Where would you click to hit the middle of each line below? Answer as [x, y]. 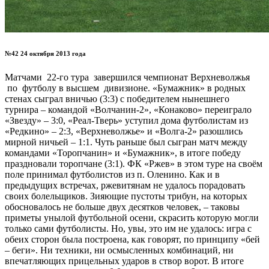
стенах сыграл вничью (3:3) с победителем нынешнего [117, 98]
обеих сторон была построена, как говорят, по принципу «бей [132, 239]
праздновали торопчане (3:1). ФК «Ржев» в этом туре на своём [134, 163]
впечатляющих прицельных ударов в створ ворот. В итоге [124, 261]
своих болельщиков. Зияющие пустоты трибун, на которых [126, 196]
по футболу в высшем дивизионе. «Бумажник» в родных [125, 88]
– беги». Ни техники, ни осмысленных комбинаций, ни [119, 250]
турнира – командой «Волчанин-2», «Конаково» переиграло [128, 109]
